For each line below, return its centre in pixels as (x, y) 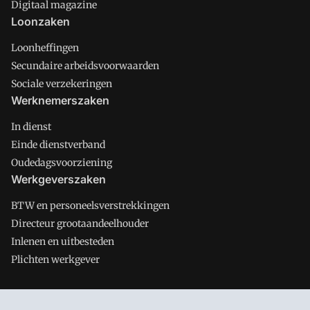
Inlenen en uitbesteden (63, 241)
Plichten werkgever (55, 259)
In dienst (31, 127)
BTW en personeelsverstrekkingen (90, 206)
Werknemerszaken (60, 100)
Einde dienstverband (58, 145)
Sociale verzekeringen (62, 84)
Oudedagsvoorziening (62, 163)
